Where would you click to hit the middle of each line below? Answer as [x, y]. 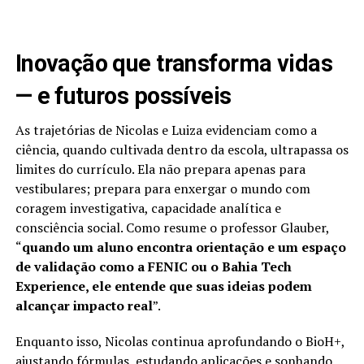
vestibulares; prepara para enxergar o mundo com [162, 189]
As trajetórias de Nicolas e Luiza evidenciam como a [166, 130]
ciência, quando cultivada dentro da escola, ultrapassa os [182, 150]
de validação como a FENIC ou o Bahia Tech [153, 267]
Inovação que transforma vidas [173, 64]
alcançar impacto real [84, 306]
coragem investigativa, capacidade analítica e [148, 208]
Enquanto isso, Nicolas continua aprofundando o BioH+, [180, 342]
